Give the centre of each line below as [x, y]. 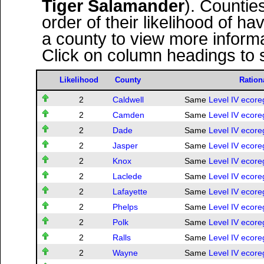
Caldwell [128, 100]
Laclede [127, 176]
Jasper [125, 146]
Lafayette [130, 192]
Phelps [125, 207]
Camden [128, 115]
